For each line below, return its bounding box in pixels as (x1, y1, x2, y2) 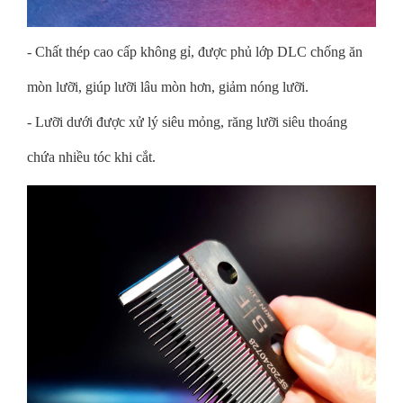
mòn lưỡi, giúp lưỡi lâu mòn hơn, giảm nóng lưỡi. (27, 79, 309, 94)
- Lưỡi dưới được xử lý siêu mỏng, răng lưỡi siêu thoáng (27, 114, 347, 130)
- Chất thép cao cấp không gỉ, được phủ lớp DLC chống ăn (27, 44, 363, 59)
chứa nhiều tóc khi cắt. (27, 149, 156, 165)
